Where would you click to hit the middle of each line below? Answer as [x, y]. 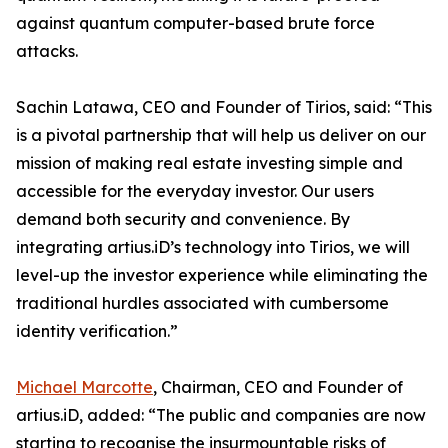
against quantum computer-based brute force [195, 23]
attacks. [47, 51]
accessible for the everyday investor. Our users [195, 191]
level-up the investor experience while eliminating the [222, 275]
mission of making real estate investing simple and [209, 163]
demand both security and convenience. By [183, 219]
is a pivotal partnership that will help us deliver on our [221, 135]
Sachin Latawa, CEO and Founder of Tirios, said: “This [224, 107]
